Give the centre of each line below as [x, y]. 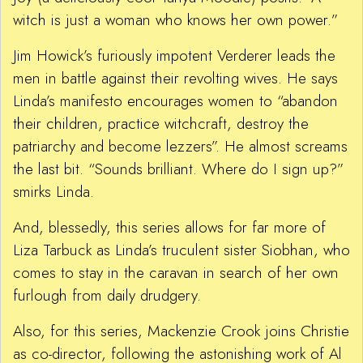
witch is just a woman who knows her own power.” [175, 20]
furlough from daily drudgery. [107, 296]
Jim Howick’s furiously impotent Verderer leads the [174, 56]
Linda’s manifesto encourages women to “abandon [175, 101]
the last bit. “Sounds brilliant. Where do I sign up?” [178, 169]
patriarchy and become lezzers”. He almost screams [180, 147]
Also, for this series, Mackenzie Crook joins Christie [181, 331]
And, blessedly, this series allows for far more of [169, 228]
